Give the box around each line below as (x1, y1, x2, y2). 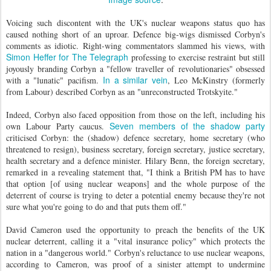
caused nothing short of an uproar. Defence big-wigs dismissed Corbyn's (6, 28, 265, 40)
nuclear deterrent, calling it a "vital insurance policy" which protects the (6, 235, 265, 247)
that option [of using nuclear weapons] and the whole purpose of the (6, 178, 265, 189)
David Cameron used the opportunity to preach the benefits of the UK (6, 224, 265, 235)
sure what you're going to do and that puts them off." (6, 201, 186, 212)
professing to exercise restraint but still (128, 51, 265, 63)
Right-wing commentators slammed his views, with (83, 40, 265, 51)
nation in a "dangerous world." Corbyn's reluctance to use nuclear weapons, (6, 247, 265, 258)
